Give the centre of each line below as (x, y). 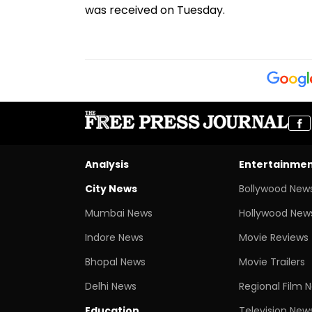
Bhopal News (115, 262)
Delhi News (111, 286)
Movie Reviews (273, 237)
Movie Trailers (272, 262)
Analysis (107, 164)
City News (111, 188)
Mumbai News (119, 213)
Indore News (114, 237)
